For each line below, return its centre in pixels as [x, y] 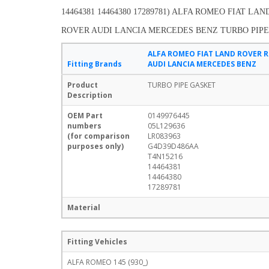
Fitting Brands [95, 64]
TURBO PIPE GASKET [182, 85]
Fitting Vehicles [97, 241]
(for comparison [98, 136]
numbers [84, 125]
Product [83, 85]
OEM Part [85, 115]
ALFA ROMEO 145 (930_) [107, 262]
